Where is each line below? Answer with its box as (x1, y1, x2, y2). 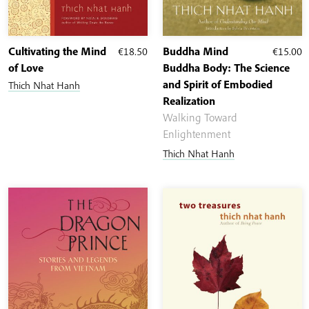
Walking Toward (163, 110, 237, 125)
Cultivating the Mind (8, 44, 106, 59)
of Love (8, 61, 43, 75)
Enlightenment (163, 127, 230, 141)
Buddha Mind (163, 44, 228, 59)
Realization (163, 94, 215, 108)
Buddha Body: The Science (163, 61, 290, 75)
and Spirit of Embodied (163, 77, 272, 92)
